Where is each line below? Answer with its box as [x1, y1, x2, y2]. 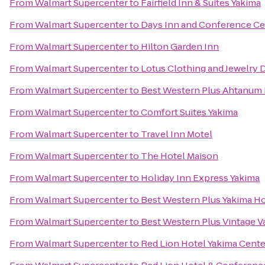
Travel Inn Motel [141, 128, 212, 140]
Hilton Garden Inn [141, 40, 219, 53]
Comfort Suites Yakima [141, 106, 238, 118]
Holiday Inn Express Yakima [141, 172, 260, 184]
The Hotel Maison [141, 150, 218, 162]
